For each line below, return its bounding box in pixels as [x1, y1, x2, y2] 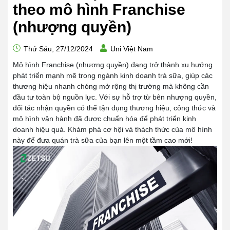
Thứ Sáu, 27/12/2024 [22, 45, 93, 53]
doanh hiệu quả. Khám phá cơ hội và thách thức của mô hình [13, 125, 212, 133]
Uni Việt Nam [110, 45, 153, 53]
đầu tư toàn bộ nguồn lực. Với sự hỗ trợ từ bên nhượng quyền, [13, 93, 217, 101]
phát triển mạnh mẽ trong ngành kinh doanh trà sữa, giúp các [13, 71, 213, 80]
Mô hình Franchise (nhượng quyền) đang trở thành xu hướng [13, 61, 213, 69]
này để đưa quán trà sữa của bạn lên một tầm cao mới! [13, 136, 193, 144]
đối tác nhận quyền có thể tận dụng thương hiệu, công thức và [13, 104, 216, 112]
